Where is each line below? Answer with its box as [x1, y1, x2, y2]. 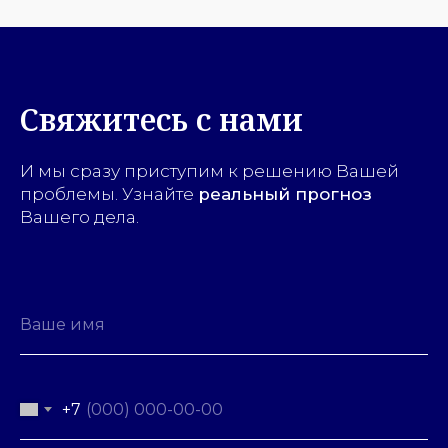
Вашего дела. [20, 206, 139, 227]
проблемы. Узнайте [20, 183, 198, 204]
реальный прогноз [198, 183, 372, 204]
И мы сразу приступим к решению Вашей [20, 160, 399, 181]
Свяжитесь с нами [20, 98, 303, 140]
